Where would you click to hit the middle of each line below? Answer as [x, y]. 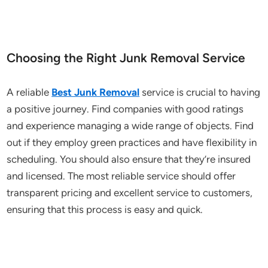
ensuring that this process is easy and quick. [105, 209]
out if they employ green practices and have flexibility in [132, 142]
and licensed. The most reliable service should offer [121, 176]
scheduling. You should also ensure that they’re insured [129, 159]
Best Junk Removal [96, 92]
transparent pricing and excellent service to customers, [130, 193]
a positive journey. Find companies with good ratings [125, 109]
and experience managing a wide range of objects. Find [130, 126]
